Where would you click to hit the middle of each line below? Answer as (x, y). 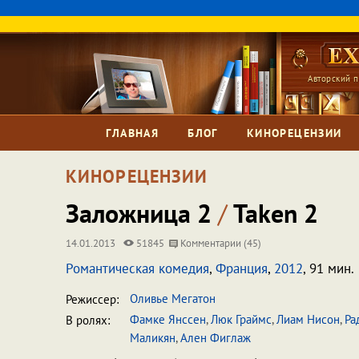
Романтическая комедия (137, 268)
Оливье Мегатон (173, 298)
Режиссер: (92, 299)
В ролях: (88, 320)
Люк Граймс (241, 319)
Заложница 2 (142, 213)
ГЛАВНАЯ (133, 133)
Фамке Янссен (168, 319)
